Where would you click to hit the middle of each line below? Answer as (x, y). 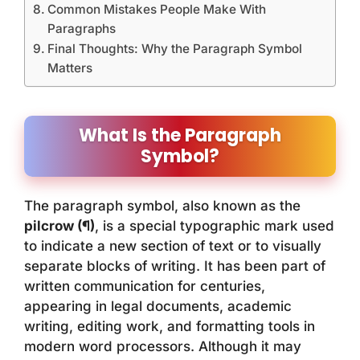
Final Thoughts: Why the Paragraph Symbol (175, 48)
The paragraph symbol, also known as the (162, 205)
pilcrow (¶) (59, 225)
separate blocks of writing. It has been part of (175, 266)
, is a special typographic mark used (215, 225)
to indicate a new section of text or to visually (173, 245)
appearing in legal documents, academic (158, 306)
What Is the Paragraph (180, 135)
